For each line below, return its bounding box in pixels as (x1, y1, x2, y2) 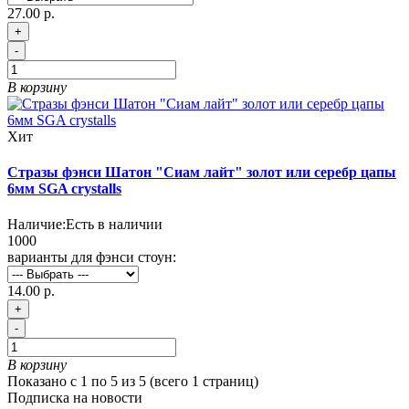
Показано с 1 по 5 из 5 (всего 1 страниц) (7, 373, 258, 390)
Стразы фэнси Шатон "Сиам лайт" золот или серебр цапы (7, 163, 396, 180)
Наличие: (7, 216, 66, 233)
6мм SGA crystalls (7, 180, 121, 196)
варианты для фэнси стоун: (7, 249, 176, 266)
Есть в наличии (66, 216, 163, 233)
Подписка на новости (7, 390, 142, 406)
